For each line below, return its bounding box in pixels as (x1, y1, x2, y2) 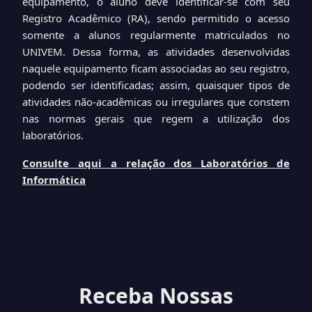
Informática (22, 173, 86, 187)
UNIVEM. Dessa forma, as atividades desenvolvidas (22, 45, 290, 58)
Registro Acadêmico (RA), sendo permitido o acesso (22, 11, 290, 25)
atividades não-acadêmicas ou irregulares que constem (22, 95, 290, 109)
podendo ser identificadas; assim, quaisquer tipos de (22, 78, 290, 92)
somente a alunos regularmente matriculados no (22, 28, 290, 42)
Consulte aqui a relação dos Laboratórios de (22, 156, 290, 170)
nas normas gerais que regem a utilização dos (22, 111, 290, 125)
